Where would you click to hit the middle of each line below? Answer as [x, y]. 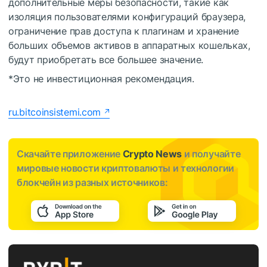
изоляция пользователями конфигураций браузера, [127, 17]
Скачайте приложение [70, 154]
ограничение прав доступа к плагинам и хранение [124, 31]
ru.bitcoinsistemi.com [55, 112]
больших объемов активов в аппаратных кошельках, [129, 46]
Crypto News [152, 154]
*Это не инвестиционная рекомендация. [101, 79]
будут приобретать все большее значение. [106, 60]
